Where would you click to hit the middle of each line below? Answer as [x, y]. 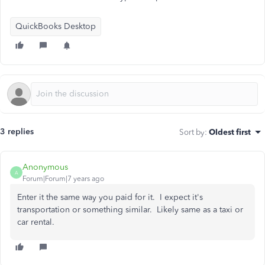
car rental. [36, 222]
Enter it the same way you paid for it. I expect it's [110, 197]
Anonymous [45, 167]
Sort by [192, 132]
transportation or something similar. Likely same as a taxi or [130, 210]
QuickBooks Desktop [56, 26]
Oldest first [230, 132]
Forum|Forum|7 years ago [63, 179]
